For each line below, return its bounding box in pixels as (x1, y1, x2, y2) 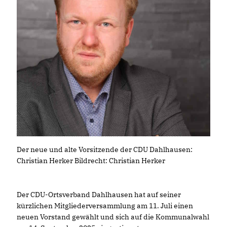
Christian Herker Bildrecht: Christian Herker (17, 156, 165, 165)
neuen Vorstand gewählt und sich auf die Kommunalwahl (17, 212, 209, 221)
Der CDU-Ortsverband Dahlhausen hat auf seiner (17, 190, 181, 199)
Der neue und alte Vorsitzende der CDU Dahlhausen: (17, 145, 193, 154)
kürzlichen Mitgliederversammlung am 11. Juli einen (17, 201, 193, 210)
